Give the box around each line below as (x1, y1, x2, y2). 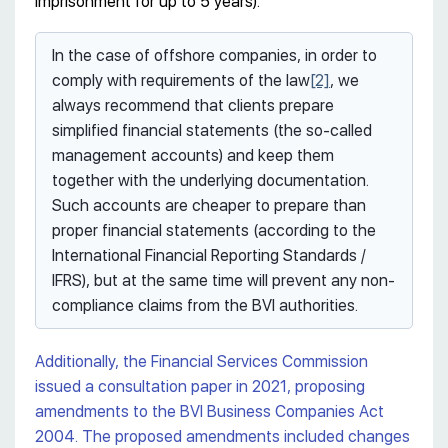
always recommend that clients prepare (52, 96, 334, 116)
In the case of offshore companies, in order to (52, 46, 377, 66)
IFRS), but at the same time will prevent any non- (52, 271, 395, 291)
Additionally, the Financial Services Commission (35, 352, 368, 372)
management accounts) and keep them (52, 146, 334, 166)
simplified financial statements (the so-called (52, 121, 372, 141)
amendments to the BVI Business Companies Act (35, 402, 384, 422)
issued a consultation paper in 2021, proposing (35, 377, 365, 397)
